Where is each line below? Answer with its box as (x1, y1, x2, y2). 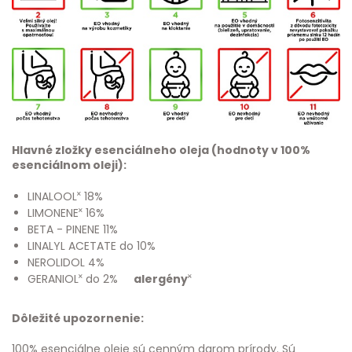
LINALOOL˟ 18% (27, 189, 103, 205)
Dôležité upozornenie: (12, 310, 144, 327)
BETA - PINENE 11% (27, 222, 118, 238)
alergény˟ (134, 271, 192, 288)
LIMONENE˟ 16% (27, 205, 104, 222)
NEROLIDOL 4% (27, 255, 104, 271)
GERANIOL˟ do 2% (27, 271, 134, 288)
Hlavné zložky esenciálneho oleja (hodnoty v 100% (12, 142, 310, 159)
